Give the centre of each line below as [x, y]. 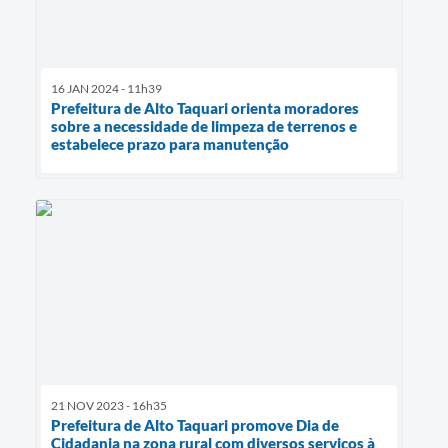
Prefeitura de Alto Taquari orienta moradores [205, 108]
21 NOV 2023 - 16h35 [109, 405]
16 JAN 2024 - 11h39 [106, 89]
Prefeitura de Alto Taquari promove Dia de [195, 424]
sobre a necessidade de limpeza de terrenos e [204, 126]
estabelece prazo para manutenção [170, 144]
